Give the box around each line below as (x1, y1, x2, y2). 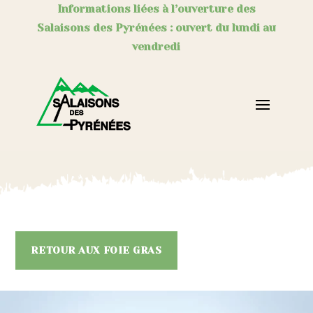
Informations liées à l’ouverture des (57, 3, 256, 15)
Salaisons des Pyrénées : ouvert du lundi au (36, 22, 276, 34)
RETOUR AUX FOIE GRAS (31, 244, 162, 256)
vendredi (132, 41, 181, 53)
